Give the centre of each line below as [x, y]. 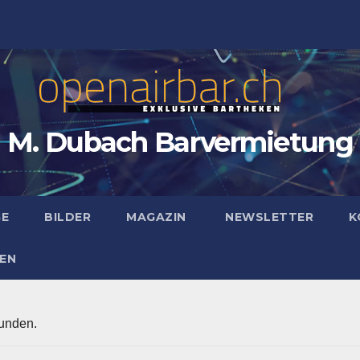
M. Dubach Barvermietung [180, 142]
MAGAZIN [156, 217]
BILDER [68, 217]
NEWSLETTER [268, 217]
